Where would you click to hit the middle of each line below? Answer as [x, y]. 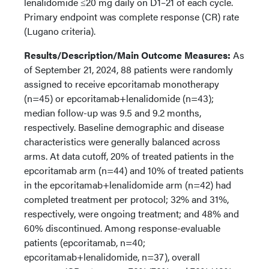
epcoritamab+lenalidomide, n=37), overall [112, 257]
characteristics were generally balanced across [122, 141]
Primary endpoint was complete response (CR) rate [131, 17]
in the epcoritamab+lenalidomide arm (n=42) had [128, 185]
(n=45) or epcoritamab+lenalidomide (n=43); [119, 98]
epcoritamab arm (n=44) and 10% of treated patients [134, 170]
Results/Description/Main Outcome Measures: [127, 55]
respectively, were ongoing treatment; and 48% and [131, 213]
